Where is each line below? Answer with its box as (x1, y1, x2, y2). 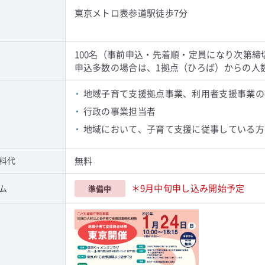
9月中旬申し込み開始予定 (140, 182, 245, 194)
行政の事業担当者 (83, 105, 156, 117)
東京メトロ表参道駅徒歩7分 (74, 7, 188, 19)
